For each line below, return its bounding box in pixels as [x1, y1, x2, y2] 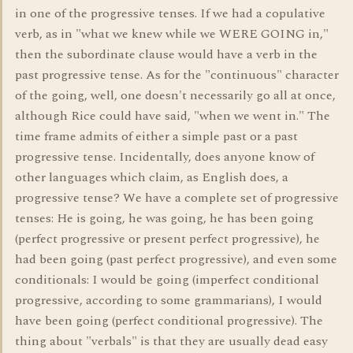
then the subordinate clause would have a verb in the [15, 45, 318, 64]
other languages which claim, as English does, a [15, 168, 288, 187]
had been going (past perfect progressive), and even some [15, 250, 337, 269]
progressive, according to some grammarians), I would [15, 291, 322, 310]
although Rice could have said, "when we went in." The [15, 106, 330, 125]
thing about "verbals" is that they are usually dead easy [15, 332, 328, 351]
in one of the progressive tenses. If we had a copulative [15, 4, 325, 23]
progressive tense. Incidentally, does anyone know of [15, 147, 314, 166]
